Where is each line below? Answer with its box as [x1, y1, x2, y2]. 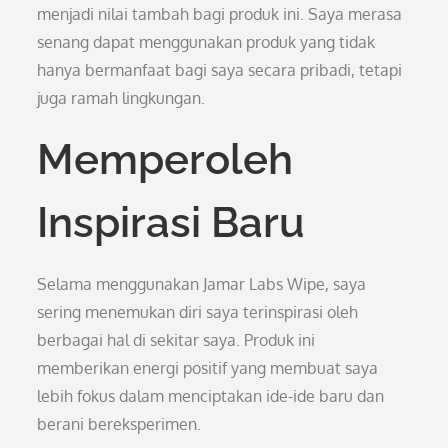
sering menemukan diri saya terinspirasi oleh [37, 302, 359, 322]
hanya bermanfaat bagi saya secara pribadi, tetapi [37, 60, 403, 80]
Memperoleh [37, 135, 294, 184]
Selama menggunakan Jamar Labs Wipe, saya [37, 274, 367, 294]
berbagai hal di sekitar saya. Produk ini [37, 330, 316, 350]
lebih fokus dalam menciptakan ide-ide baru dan [37, 386, 385, 406]
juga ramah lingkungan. [37, 88, 206, 108]
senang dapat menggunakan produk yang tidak [37, 32, 376, 52]
